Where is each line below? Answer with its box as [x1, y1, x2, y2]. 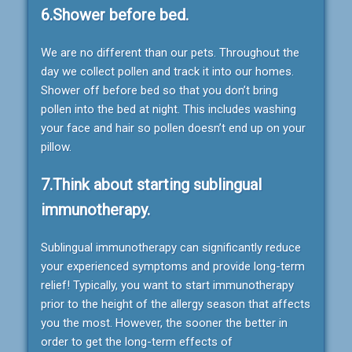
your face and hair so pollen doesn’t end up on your [41, 120, 306, 135]
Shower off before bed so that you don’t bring [41, 82, 278, 97]
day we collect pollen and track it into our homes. [41, 64, 294, 79]
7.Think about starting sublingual [41, 174, 262, 194]
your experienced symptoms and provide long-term [41, 258, 305, 273]
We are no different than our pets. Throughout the [41, 45, 299, 60]
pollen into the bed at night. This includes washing [41, 101, 296, 116]
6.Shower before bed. [41, 5, 189, 24]
